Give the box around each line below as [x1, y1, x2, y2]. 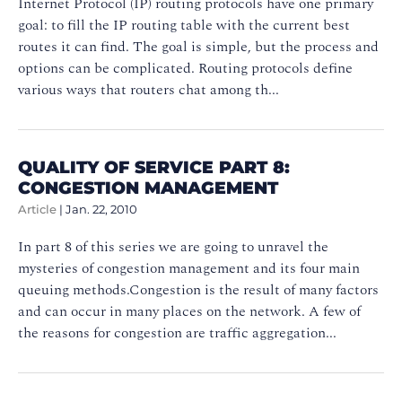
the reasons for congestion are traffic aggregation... [18, 321, 336, 344]
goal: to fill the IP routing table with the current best [18, 13, 350, 36]
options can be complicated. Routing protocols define [18, 57, 353, 79]
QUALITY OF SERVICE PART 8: [18, 155, 290, 178]
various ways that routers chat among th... [18, 78, 279, 100]
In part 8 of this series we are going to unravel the [18, 235, 328, 258]
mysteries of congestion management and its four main [18, 257, 360, 279]
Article [18, 202, 57, 216]
